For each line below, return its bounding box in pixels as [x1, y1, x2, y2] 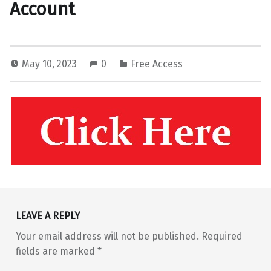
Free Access [131, 57, 183, 70]
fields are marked [15, 246, 97, 258]
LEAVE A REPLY [15, 210, 80, 222]
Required [201, 230, 243, 243]
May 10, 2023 [22, 57, 79, 70]
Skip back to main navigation [9, 162, 56, 174]
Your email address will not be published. [15, 230, 199, 243]
